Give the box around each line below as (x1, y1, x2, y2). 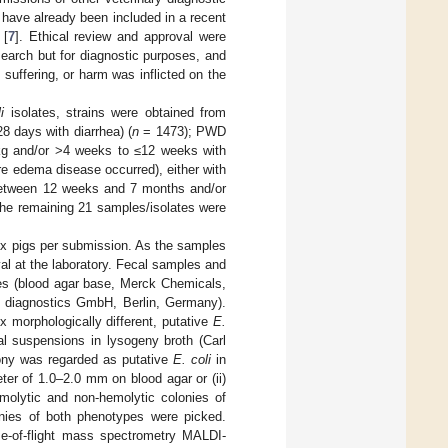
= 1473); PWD (139, 124, 227, 140)
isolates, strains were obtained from (4, 105, 227, 121)
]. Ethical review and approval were (14, 29, 227, 45)
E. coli (173, 352, 212, 368)
